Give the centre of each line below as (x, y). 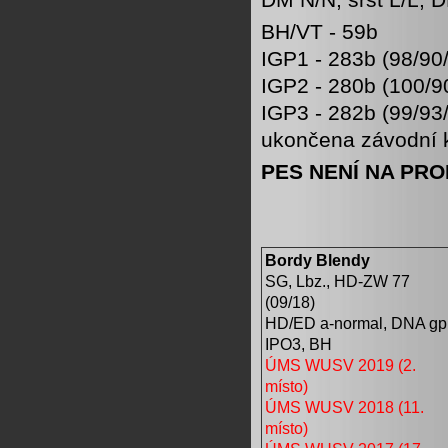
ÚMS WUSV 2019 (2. (340, 364)
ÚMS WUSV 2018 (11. (344, 406)
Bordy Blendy (317, 259)
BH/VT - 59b (319, 31)
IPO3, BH (298, 343)
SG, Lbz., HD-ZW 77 (337, 280)
